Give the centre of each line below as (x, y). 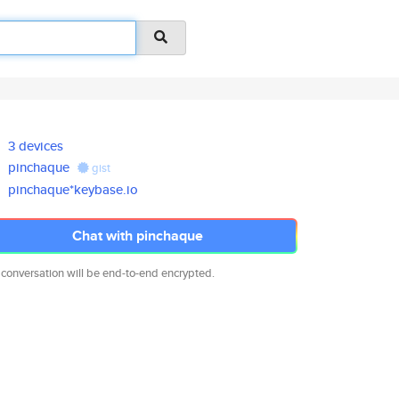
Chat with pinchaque (137, 236)
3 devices (36, 146)
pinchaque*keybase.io (73, 189)
